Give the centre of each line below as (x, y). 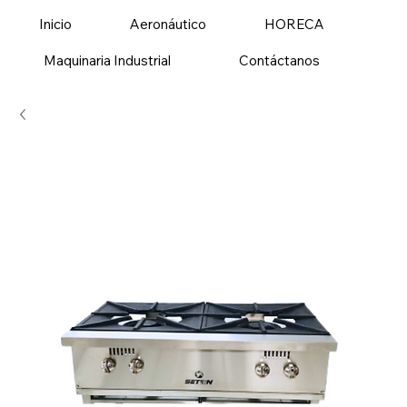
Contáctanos (279, 61)
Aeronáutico (168, 25)
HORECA (295, 25)
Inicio (55, 25)
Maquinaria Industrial (108, 61)
